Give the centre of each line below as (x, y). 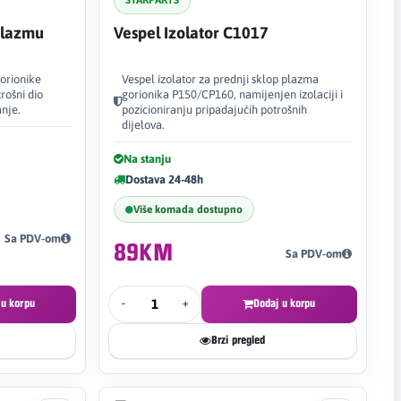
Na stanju (147, 158)
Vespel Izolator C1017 (191, 32)
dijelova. (143, 124)
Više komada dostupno (188, 209)
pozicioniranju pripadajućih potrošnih (214, 109)
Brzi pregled (238, 340)
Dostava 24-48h (164, 179)
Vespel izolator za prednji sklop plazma (220, 79)
